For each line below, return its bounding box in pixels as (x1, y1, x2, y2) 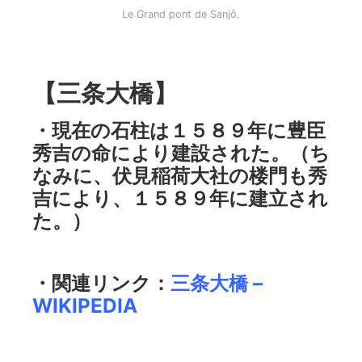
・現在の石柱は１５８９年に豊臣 (32, 117, 326, 142)
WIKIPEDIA (32, 293, 137, 318)
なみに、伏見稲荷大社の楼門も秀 (32, 162, 327, 187)
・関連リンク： (32, 270, 170, 295)
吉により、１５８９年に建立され (32, 185, 328, 210)
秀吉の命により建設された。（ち (32, 140, 330, 165)
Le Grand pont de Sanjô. (122, 7, 240, 20)
